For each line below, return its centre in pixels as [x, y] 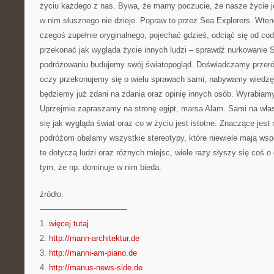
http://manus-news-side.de [96, 268]
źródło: [52, 194]
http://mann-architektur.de [94, 238]
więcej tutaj [69, 224]
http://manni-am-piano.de [93, 253]
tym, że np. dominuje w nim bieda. [101, 167]
